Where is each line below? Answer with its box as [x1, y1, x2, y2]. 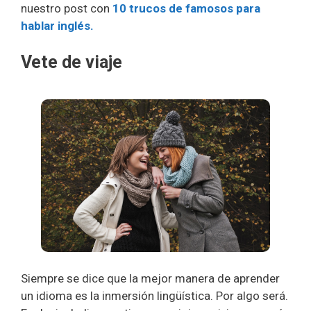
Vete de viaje [21, 52, 122, 72]
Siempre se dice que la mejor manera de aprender [21, 271, 280, 285]
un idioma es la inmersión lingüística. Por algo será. [21, 288, 288, 303]
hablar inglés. [21, 18, 94, 33]
